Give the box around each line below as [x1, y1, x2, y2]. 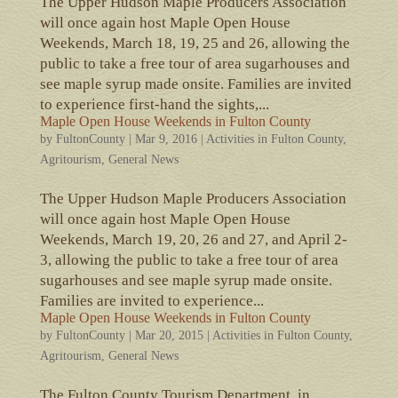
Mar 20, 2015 [134, 328, 203, 342]
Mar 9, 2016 [134, 131, 197, 146]
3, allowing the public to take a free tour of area [39, 251, 338, 268]
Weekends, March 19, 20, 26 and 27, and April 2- [39, 230, 347, 248]
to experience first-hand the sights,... [39, 95, 269, 113]
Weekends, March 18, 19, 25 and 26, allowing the [39, 34, 350, 52]
